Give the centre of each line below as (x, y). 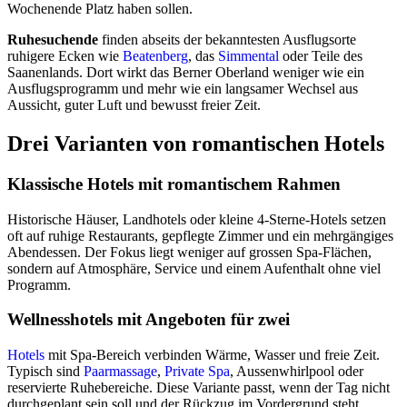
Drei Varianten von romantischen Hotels (196, 143)
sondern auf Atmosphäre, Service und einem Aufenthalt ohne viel (194, 268)
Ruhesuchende (53, 39)
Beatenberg (155, 55)
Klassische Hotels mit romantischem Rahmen (174, 184)
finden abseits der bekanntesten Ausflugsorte (227, 39)
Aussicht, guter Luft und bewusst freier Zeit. (134, 104)
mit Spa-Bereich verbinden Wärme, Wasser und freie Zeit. (212, 354)
